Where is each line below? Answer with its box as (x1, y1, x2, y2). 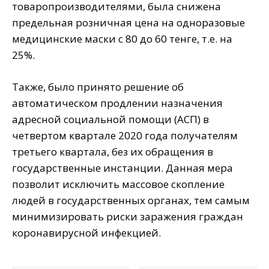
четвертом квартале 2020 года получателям (12, 128, 238, 143)
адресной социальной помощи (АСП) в (12, 112, 209, 127)
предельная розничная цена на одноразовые (12, 16, 245, 30)
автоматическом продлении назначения (12, 96, 223, 110)
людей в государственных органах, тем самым (12, 193, 250, 208)
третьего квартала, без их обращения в (12, 145, 213, 159)
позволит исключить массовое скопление (12, 177, 225, 192)
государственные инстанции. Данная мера (12, 161, 233, 175)
